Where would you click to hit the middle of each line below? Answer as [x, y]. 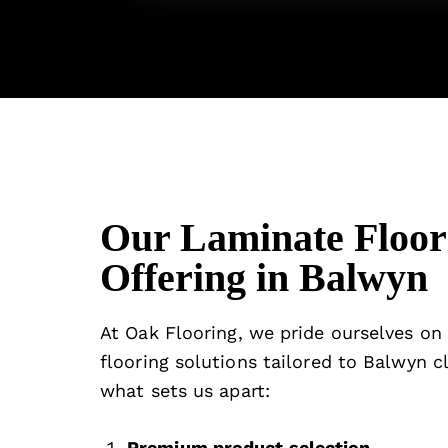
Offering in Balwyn [264, 278]
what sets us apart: [185, 391]
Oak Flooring [181, 333]
